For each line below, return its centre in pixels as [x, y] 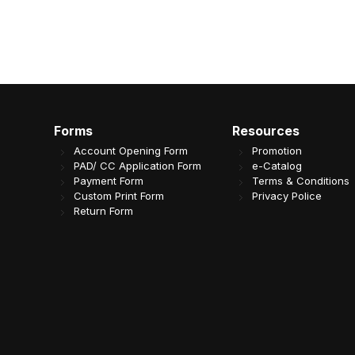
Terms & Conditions [301, 181]
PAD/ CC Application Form [137, 166]
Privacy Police [287, 196]
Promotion [277, 151]
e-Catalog [277, 166]
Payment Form [108, 181]
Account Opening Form [130, 151]
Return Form [103, 211]
